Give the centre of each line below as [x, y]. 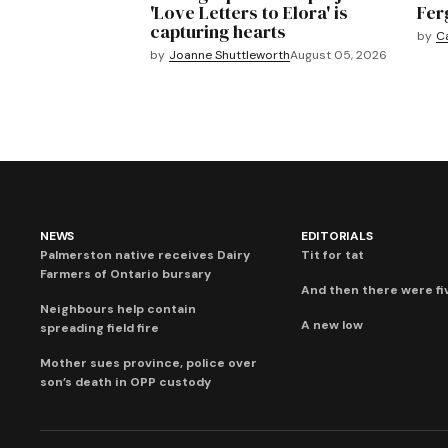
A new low [331, 325]
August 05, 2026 [338, 55]
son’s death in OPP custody [125, 382]
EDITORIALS [336, 236]
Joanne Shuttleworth [229, 55]
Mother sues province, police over [148, 363]
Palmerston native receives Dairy [145, 255]
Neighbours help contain [118, 309]
